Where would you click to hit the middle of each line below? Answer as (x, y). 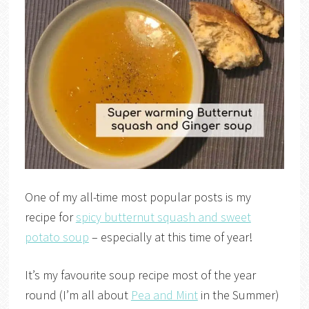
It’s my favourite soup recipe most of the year (140, 275)
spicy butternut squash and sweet (163, 217)
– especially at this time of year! (170, 237)
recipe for (50, 217)
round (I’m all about (78, 295)
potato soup (57, 237)
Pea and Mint (164, 295)
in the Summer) (238, 295)
